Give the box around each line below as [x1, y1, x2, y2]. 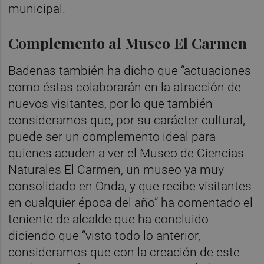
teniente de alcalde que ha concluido [8, 212, 209, 227]
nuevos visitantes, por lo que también [8, 97, 213, 111]
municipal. [8, 2, 66, 16]
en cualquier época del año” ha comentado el [8, 196, 253, 210]
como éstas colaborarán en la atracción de [8, 80, 242, 95]
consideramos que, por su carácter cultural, [8, 113, 246, 128]
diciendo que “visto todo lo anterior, [8, 229, 201, 243]
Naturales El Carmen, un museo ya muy [8, 163, 225, 177]
